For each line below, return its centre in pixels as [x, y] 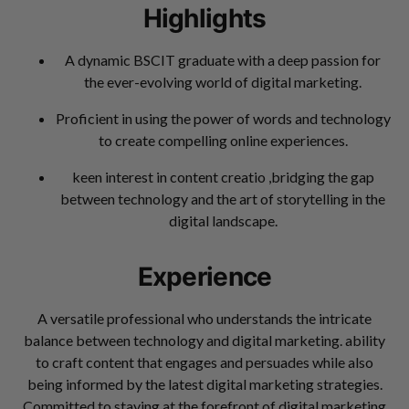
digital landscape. [223, 220]
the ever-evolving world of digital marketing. [223, 81]
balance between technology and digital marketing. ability [204, 340]
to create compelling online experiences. [223, 140]
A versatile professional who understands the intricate [204, 318]
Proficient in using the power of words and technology [223, 118]
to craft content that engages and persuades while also [204, 362]
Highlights [204, 18]
